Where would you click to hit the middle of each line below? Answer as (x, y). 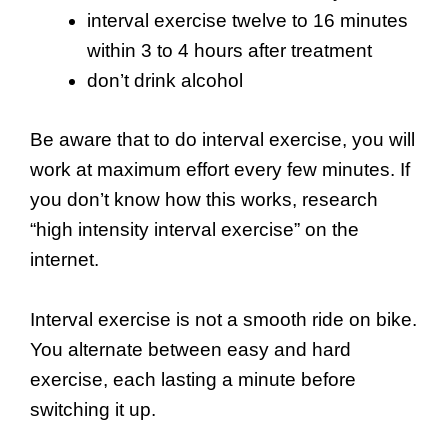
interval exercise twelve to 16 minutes (247, 21)
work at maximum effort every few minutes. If (220, 169)
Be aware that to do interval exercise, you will (222, 139)
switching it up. (93, 409)
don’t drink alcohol (165, 81)
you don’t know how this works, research (204, 199)
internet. (64, 259)
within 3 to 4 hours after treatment (229, 51)
